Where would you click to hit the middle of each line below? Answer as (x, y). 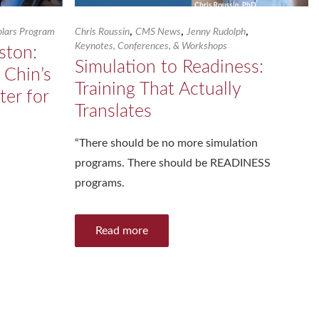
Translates (114, 112)
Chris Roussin (103, 32)
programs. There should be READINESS (173, 163)
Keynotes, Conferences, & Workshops (151, 47)
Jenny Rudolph (216, 32)
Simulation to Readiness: (169, 68)
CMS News (158, 32)
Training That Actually (158, 90)
